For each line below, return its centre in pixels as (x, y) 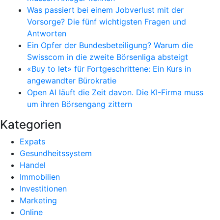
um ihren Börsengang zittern (80, 104)
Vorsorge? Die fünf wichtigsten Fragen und (107, 22)
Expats (32, 142)
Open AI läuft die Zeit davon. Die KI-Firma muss (115, 93)
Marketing (38, 201)
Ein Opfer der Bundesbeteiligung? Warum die (110, 45)
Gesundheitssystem (56, 153)
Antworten (47, 34)
